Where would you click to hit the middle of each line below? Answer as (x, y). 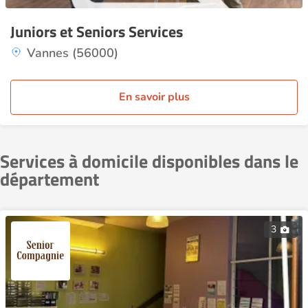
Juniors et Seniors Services (97, 32)
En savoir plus (154, 97)
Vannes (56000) (73, 53)
